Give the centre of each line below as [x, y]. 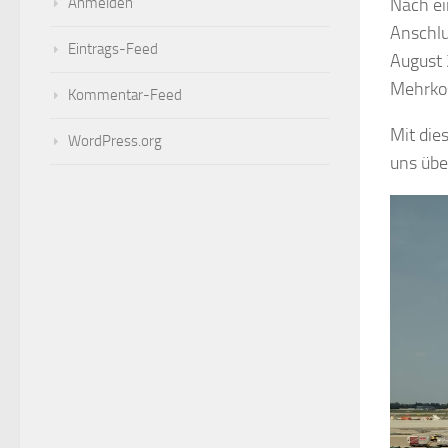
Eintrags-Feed [113, 49]
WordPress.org [115, 141]
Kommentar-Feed [125, 95]
